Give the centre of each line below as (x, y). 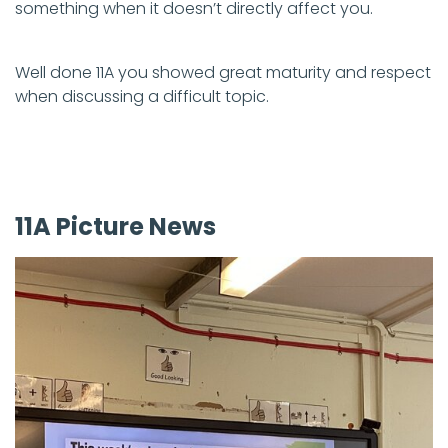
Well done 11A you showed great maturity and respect (223, 73)
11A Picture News (115, 227)
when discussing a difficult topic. (142, 97)
